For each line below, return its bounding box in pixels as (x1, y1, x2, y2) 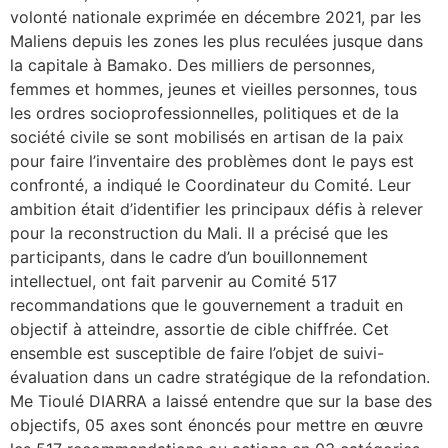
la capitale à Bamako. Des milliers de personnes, (10, 54, 375, 75)
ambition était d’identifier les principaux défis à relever (10, 198, 423, 219)
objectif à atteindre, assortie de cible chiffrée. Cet (10, 318, 389, 339)
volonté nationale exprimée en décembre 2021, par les (10, 6, 421, 27)
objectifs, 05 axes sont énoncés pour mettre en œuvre (10, 414, 423, 435)
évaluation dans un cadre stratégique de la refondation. (10, 366, 430, 387)
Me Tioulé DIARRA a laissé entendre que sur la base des (10, 390, 432, 411)
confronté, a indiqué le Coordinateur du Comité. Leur (10, 174, 411, 195)
